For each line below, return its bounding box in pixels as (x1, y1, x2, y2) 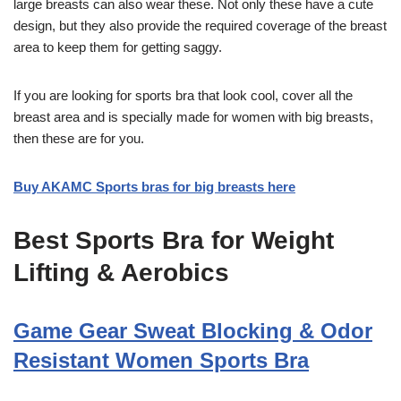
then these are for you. (13, 131, 144, 147)
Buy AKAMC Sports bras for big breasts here (13, 179, 295, 195)
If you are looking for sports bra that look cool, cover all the (13, 88, 353, 104)
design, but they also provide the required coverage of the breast (13, 18, 387, 34)
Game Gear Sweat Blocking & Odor (13, 319, 372, 344)
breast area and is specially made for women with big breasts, (13, 109, 373, 125)
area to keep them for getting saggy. (13, 39, 222, 55)
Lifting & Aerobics (13, 259, 229, 287)
